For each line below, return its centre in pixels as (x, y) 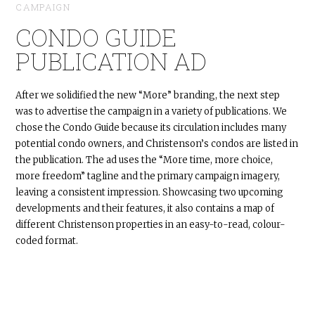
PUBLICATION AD (111, 60)
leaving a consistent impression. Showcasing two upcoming (150, 193)
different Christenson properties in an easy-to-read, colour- (151, 225)
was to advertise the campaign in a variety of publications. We (152, 112)
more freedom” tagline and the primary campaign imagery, (148, 176)
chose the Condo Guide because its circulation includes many (151, 128)
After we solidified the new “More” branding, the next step (148, 96)
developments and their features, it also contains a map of (145, 209)
